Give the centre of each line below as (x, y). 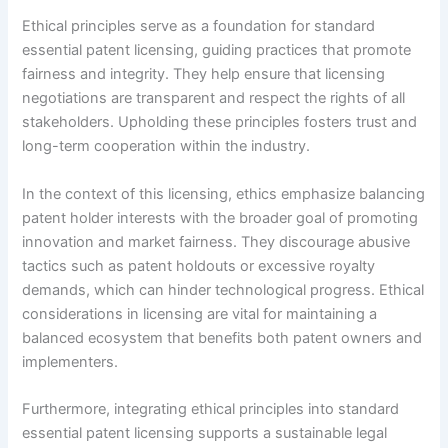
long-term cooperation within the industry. (166, 146)
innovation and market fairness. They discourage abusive (216, 241)
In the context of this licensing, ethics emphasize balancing (224, 193)
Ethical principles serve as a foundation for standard (199, 26)
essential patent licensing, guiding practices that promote (217, 50)
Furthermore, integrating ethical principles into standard (211, 409)
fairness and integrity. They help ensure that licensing (204, 74)
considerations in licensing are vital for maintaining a (200, 313)
